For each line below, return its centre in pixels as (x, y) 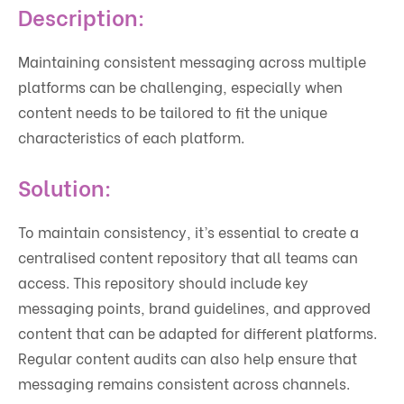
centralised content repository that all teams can (188, 257)
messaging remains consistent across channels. (184, 383)
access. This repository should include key (163, 282)
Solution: (65, 187)
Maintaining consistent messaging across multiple (192, 61)
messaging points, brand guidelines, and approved (194, 308)
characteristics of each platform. (131, 137)
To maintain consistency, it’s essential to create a (188, 232)
